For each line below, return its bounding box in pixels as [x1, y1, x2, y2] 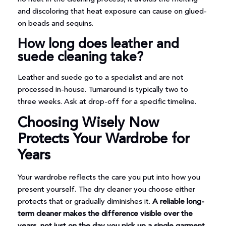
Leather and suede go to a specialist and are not [17, 74, 184, 82]
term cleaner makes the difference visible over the [17, 210, 193, 218]
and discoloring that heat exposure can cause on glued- [17, 8, 207, 16]
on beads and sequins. [17, 20, 93, 28]
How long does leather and [17, 37, 179, 51]
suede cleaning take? [17, 50, 143, 64]
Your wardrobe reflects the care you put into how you [17, 174, 200, 182]
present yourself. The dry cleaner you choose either [17, 186, 195, 194]
